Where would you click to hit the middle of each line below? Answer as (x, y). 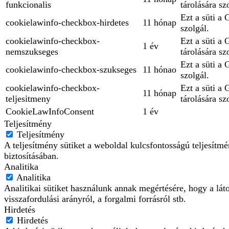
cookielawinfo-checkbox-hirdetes (67, 23)
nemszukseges (32, 52)
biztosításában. (31, 156)
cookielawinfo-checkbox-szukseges (71, 70)
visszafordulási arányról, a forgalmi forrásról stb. (95, 199)
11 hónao (159, 70)
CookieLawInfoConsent (50, 112)
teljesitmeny (28, 99)
